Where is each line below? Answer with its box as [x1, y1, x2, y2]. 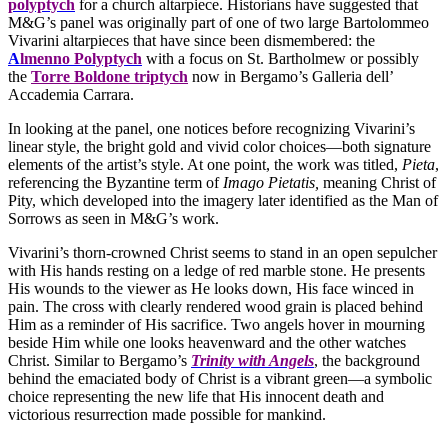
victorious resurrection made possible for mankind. [8, 406, 326, 424]
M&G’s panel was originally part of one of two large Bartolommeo [8, 14, 429, 32]
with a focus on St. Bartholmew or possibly [142, 50, 419, 68]
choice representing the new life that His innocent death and [8, 388, 384, 406]
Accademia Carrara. [8, 86, 134, 104]
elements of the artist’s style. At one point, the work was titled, [8, 156, 402, 174]
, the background [314, 352, 420, 370]
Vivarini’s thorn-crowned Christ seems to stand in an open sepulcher [8, 244, 437, 262]
